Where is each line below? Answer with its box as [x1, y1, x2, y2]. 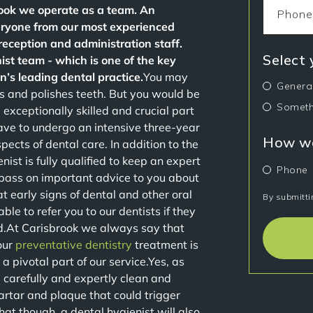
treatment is [132, 238, 198, 252]
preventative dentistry [15, 238, 132, 252]
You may [143, 70, 188, 84]
